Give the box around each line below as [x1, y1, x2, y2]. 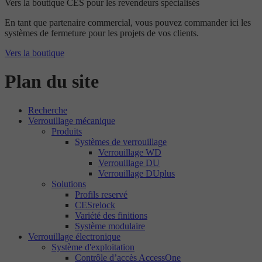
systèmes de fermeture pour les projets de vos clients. [5, 28, 199, 38]
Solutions [51, 178, 86, 189]
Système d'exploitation [51, 242, 135, 252]
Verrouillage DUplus [98, 168, 175, 178]
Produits [51, 126, 82, 136]
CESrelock [75, 199, 115, 210]
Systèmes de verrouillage [75, 136, 167, 147]
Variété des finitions [75, 210, 147, 220]
